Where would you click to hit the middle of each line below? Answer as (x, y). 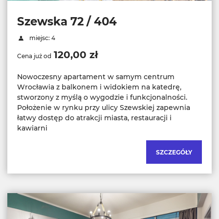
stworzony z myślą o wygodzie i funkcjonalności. (102, 97)
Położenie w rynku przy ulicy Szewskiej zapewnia (104, 107)
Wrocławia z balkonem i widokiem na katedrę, (99, 87)
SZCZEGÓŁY (174, 152)
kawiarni (32, 128)
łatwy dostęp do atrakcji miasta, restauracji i (94, 118)
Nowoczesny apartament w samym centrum (96, 77)
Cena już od (34, 56)
